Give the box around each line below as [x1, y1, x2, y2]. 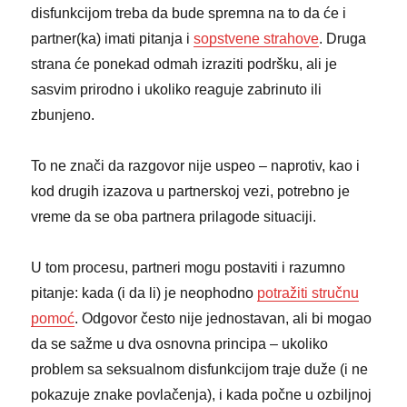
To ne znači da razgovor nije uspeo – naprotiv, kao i [31, 157, 361, 174]
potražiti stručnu [257, 284, 360, 301]
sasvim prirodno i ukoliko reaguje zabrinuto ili [31, 81, 323, 97]
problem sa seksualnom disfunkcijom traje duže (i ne [31, 361, 369, 377]
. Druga [319, 30, 367, 46]
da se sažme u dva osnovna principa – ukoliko [31, 335, 329, 352]
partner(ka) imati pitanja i [31, 30, 194, 46]
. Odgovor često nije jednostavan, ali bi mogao [74, 310, 372, 326]
